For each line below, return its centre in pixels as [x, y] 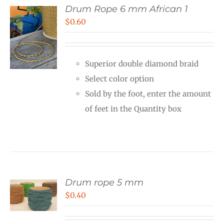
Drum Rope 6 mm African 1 [127, 9]
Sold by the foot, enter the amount [148, 94]
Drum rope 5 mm [104, 183]
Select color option [120, 79]
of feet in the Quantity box [133, 109]
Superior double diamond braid [142, 64]
